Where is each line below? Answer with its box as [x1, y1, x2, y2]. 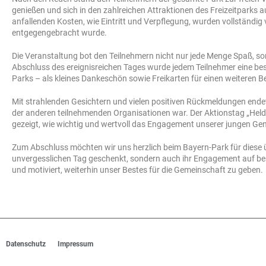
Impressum [58, 240, 93, 248]
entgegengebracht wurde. [12, 28, 107, 37]
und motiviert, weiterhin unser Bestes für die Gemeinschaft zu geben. [12, 165, 263, 175]
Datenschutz [6, 240, 46, 248]
